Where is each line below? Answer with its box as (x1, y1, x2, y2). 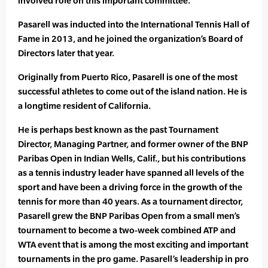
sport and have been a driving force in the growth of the (18, 182, 242, 193)
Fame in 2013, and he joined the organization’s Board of (18, 33, 243, 44)
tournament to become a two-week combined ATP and (18, 225, 236, 236)
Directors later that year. (18, 48, 114, 59)
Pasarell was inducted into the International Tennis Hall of (18, 19, 249, 30)
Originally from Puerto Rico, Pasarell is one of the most (18, 72, 237, 83)
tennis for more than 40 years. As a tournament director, (18, 196, 243, 207)
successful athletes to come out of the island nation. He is (18, 86, 247, 97)
